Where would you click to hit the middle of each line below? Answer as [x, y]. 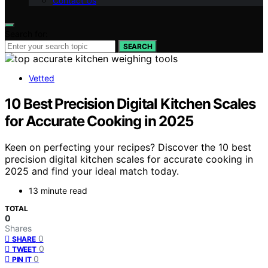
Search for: [26, 33]
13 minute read [58, 191]
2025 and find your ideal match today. [92, 171]
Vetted [42, 78]
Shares [18, 229]
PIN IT [22, 260]
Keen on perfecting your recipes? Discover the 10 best [128, 147]
